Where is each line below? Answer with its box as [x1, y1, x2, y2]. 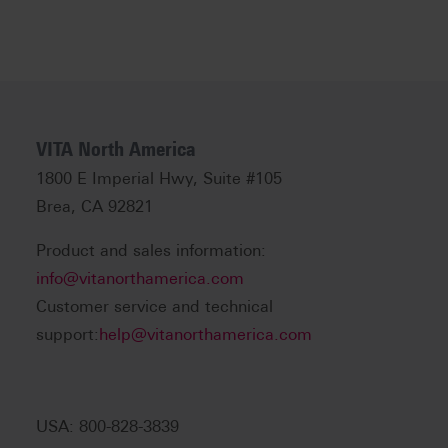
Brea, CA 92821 [36, 197, 153, 217]
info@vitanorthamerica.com [36, 269, 244, 289]
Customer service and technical [36, 297, 273, 317]
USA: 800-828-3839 [36, 417, 179, 437]
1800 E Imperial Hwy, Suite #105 [36, 169, 282, 189]
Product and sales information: [36, 241, 266, 261]
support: [36, 325, 99, 345]
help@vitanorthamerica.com [99, 325, 312, 345]
